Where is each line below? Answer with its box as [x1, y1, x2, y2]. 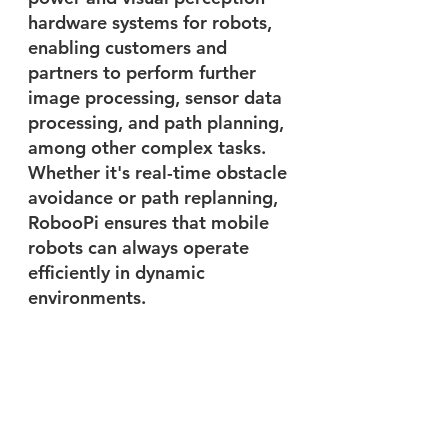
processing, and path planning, [28, 110, 289, 134]
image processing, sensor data [28, 85, 287, 109]
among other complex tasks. [28, 135, 271, 159]
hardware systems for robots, [28, 10, 277, 34]
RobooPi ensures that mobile [28, 210, 274, 234]
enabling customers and [28, 35, 232, 59]
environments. [28, 285, 146, 309]
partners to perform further [28, 60, 261, 84]
